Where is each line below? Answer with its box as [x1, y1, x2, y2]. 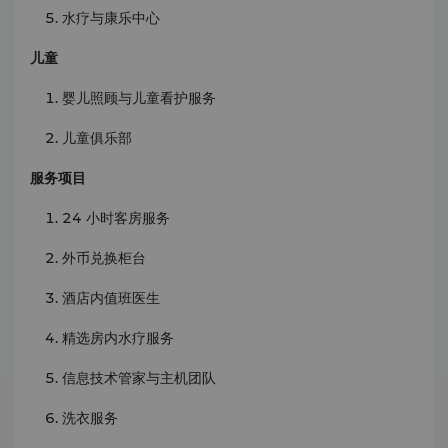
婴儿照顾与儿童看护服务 [62, 89, 216, 107]
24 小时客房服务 [62, 209, 170, 227]
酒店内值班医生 [62, 289, 160, 307]
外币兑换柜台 [62, 249, 146, 267]
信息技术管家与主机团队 [62, 369, 216, 387]
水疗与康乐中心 [62, 9, 160, 27]
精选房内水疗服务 [62, 329, 174, 347]
